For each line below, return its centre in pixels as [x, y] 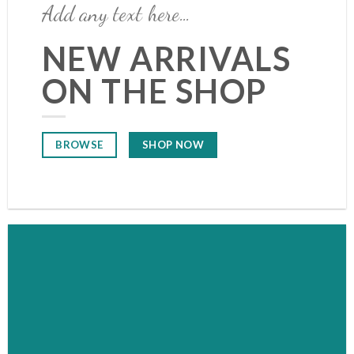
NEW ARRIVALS [166, 58]
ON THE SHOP [154, 90]
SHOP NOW [173, 144]
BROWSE [79, 145]
